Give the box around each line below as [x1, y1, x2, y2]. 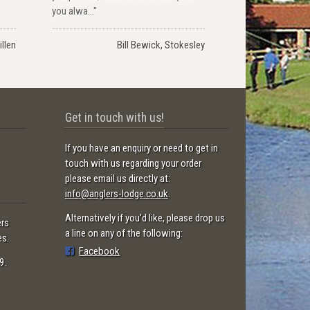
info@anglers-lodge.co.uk [64, 188, 168, 201]
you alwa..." [51, 4, 97, 17]
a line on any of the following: [64, 226, 183, 239]
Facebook [79, 244, 120, 257]
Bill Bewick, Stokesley [116, 38, 205, 51]
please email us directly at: [64, 172, 170, 185]
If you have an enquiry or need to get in [64, 142, 218, 155]
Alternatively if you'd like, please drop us [64, 211, 225, 224]
